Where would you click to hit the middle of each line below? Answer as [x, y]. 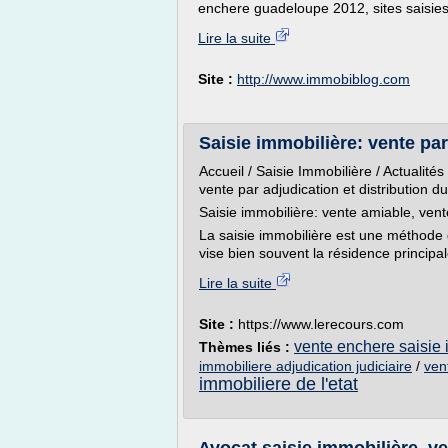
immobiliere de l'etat [278, 384]
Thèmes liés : [246, 347]
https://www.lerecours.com [321, 324]
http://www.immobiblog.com [323, 79]
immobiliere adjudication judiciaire [305, 366]
